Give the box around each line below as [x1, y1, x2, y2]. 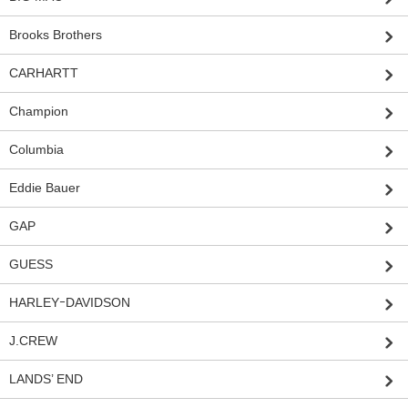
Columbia [9, 141, 64, 157]
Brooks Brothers [9, 26, 102, 42]
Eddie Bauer [9, 179, 80, 195]
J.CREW [9, 332, 57, 348]
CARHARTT [9, 65, 78, 80]
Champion [9, 103, 68, 118]
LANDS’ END [9, 371, 83, 386]
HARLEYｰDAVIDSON [9, 294, 130, 310]
